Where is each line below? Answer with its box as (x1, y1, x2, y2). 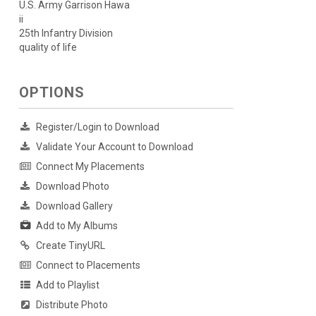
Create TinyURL (35, 240, 105, 252)
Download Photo (35, 181, 109, 193)
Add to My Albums (35, 220, 118, 232)
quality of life (18, 42, 77, 54)
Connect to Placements (35, 260, 140, 272)
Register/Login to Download (35, 121, 159, 133)
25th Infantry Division (18, 28, 113, 39)
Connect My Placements (35, 161, 145, 173)
